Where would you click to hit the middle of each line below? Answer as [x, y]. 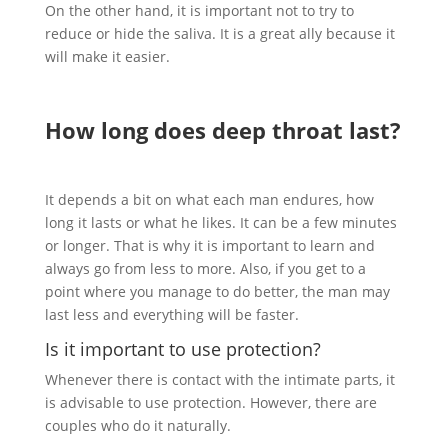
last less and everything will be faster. [171, 314]
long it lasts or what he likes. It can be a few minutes [220, 222]
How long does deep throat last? [222, 129]
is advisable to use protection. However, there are [210, 402]
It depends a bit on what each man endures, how [209, 199]
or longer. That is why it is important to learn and [209, 245]
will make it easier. [107, 56]
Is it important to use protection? [182, 348]
